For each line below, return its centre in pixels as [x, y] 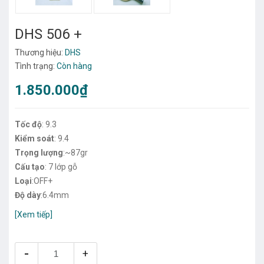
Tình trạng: [36, 66]
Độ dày [28, 195]
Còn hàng [74, 66]
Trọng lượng [39, 152]
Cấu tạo [30, 166]
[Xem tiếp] [34, 214]
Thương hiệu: [40, 52]
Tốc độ [28, 124]
